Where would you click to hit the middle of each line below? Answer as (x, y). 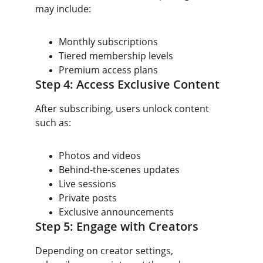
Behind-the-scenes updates (119, 170)
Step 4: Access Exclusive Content (127, 84)
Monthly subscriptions (108, 42)
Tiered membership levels (116, 56)
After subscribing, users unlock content (123, 109)
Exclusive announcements (116, 212)
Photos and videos (100, 156)
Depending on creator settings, (105, 251)
